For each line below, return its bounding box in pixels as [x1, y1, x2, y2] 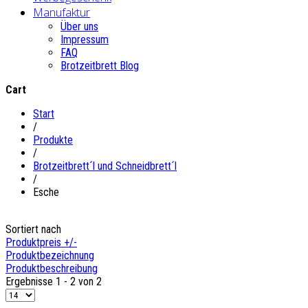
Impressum [60, 32, 109, 46]
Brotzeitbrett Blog [60, 58, 139, 72]
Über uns [60, 19, 98, 33]
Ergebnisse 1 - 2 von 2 [5, 274, 102, 288]
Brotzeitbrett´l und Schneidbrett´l [33, 159, 177, 173]
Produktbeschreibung [5, 261, 98, 275]
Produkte [33, 133, 73, 146]
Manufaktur [33, 4, 90, 20]
